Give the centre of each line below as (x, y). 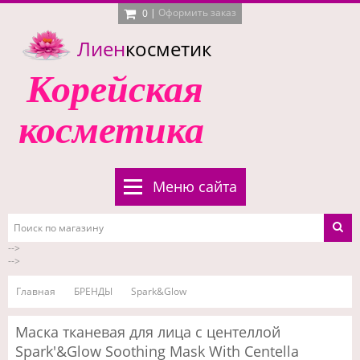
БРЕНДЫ (93, 291)
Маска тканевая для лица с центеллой (148, 332)
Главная (36, 291)
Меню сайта (194, 186)
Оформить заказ (197, 13)
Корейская (115, 89)
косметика (111, 130)
